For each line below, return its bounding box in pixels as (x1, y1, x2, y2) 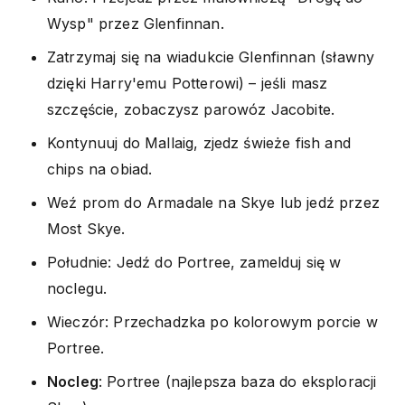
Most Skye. (47, 219, 126, 238)
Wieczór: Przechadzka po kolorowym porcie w (47, 312, 378, 331)
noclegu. (47, 278, 108, 297)
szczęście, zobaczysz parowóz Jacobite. (47, 99, 335, 118)
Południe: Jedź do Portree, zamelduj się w (47, 252, 342, 271)
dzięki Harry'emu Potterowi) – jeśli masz (47, 73, 328, 92)
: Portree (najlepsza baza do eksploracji (98, 372, 377, 391)
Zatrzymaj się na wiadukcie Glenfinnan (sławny (47, 47, 375, 66)
